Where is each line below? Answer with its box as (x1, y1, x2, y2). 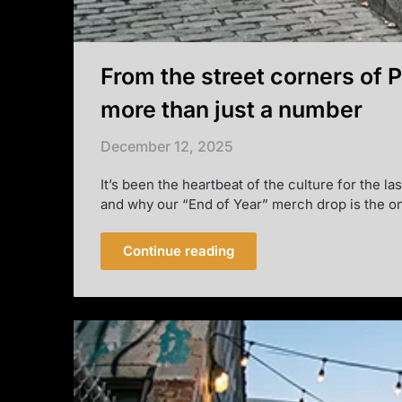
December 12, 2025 (100, 137, 233, 156)
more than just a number (100, 96, 363, 124)
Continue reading (123, 242, 234, 260)
